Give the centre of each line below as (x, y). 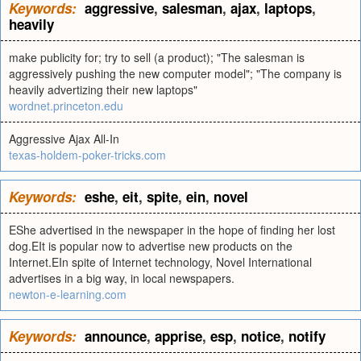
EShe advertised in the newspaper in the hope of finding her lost (172, 230)
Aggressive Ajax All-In (64, 139)
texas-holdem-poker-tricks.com (87, 155)
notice (261, 336)
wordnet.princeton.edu (66, 106)
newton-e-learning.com (68, 294)
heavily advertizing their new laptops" (103, 89)
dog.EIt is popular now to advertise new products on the (151, 246)
